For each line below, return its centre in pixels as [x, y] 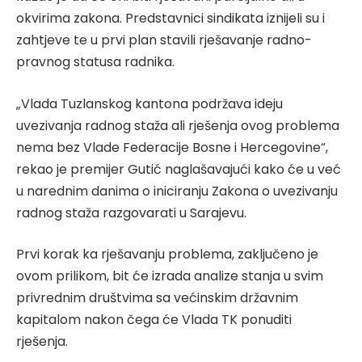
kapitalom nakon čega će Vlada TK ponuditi [154, 320]
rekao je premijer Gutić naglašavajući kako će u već [179, 169]
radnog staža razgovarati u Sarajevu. [131, 213]
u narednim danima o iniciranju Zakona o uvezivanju [177, 191]
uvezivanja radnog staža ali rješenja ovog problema [178, 125]
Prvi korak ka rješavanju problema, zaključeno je [167, 255]
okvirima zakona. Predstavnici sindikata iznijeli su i [170, 19]
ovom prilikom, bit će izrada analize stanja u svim [170, 276]
